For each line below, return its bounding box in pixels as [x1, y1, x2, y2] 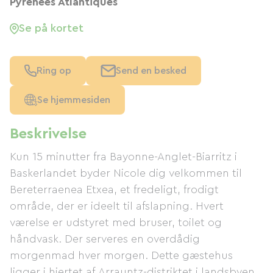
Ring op [37, 66, 71, 76]
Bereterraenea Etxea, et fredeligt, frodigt [10, 184, 219, 195]
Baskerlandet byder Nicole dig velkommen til [10, 168, 242, 179]
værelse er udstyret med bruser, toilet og [10, 217, 222, 228]
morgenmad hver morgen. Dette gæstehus [10, 250, 233, 261]
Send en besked [116, 66, 186, 76]
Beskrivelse [10, 127, 87, 141]
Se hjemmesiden [37, 95, 110, 105]
